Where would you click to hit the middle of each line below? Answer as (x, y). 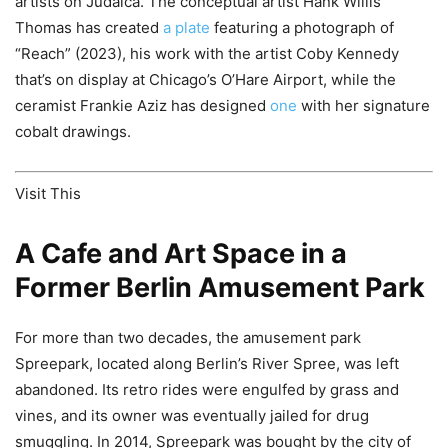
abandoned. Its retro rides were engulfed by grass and (207, 389)
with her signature (363, 106)
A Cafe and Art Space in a (181, 253)
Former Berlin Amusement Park (220, 287)
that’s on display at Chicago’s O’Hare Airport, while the (205, 80)
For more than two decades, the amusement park (188, 337)
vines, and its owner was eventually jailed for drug (192, 415)
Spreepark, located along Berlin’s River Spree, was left (207, 363)
